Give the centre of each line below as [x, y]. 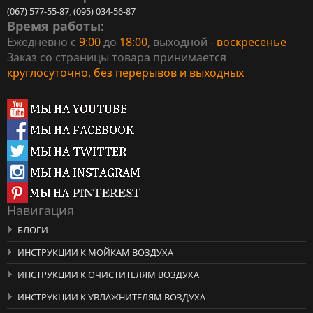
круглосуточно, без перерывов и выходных [125, 72]
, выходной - [182, 42]
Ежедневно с [42, 42]
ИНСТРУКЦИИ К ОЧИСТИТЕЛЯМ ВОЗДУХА [108, 274]
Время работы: [56, 26]
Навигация [41, 210]
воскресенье [252, 42]
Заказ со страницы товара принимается [117, 57]
